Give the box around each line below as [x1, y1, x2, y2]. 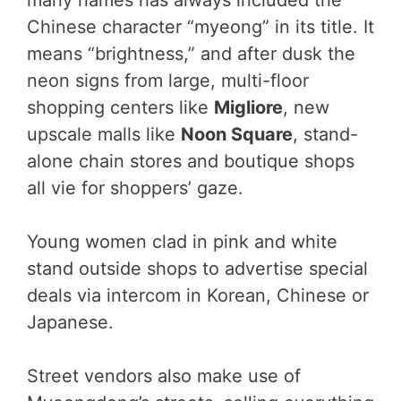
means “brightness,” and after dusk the [27, 43, 355, 64]
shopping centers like [27, 97, 214, 118]
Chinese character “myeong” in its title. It [27, 16, 374, 38]
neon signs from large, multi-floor [27, 70, 309, 91]
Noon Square [181, 124, 293, 145]
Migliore [214, 97, 283, 118]
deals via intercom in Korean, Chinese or [27, 285, 369, 306]
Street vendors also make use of [27, 365, 301, 387]
